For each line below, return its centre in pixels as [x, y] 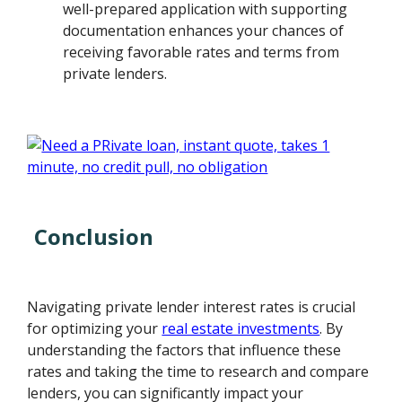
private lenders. [115, 73]
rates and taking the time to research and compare [198, 371]
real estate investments [241, 328]
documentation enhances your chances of [204, 30]
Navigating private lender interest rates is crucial [192, 306]
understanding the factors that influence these [184, 350]
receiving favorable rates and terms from [201, 52]
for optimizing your [95, 328]
